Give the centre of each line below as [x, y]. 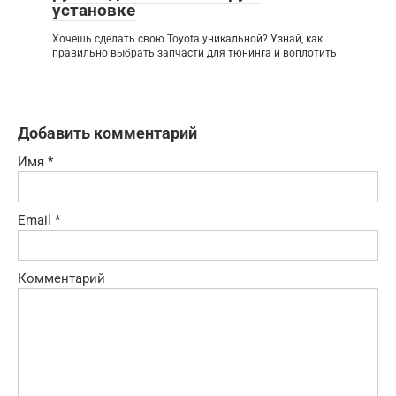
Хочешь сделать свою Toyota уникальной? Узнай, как [187, 38]
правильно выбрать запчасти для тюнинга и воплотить [194, 53]
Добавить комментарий [107, 133]
